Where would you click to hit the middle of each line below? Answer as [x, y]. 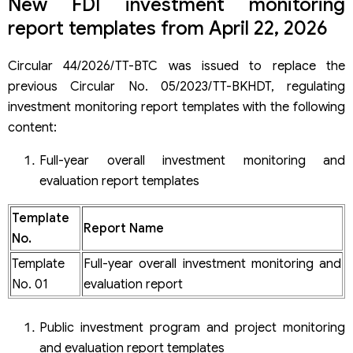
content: [32, 127]
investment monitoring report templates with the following [176, 107]
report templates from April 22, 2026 [168, 28]
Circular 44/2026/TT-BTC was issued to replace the [176, 66]
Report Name [124, 228]
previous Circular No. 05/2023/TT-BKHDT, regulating [176, 86]
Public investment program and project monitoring [192, 327]
